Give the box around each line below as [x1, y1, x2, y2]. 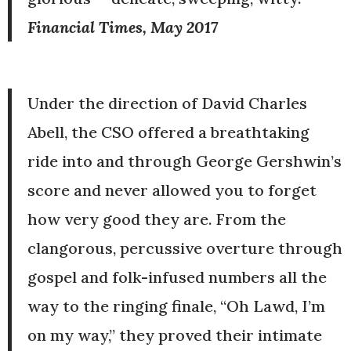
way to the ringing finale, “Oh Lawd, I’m [27, 295, 325, 316]
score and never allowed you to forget [27, 179, 317, 200]
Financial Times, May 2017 [27, 16, 218, 37]
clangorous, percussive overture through [27, 237, 342, 258]
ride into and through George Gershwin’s [27, 150, 342, 171]
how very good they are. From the [27, 208, 286, 229]
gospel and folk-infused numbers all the [27, 266, 327, 287]
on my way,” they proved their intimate [27, 324, 322, 345]
